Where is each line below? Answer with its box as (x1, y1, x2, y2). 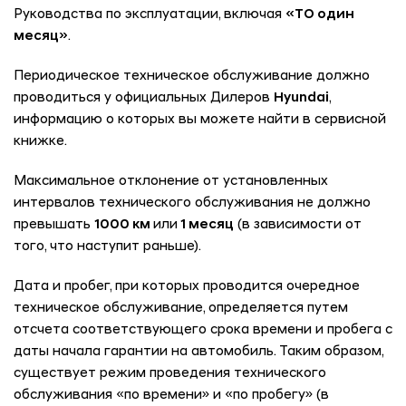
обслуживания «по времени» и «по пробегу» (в (14, 389, 329, 403)
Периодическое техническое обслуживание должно (14, 70, 370, 84)
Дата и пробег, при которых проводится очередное (14, 280, 360, 295)
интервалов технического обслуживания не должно (14, 197, 371, 211)
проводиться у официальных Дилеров (14, 92, 274, 106)
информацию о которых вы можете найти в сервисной (14, 113, 386, 128)
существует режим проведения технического (14, 367, 326, 382)
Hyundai (274, 92, 329, 106)
